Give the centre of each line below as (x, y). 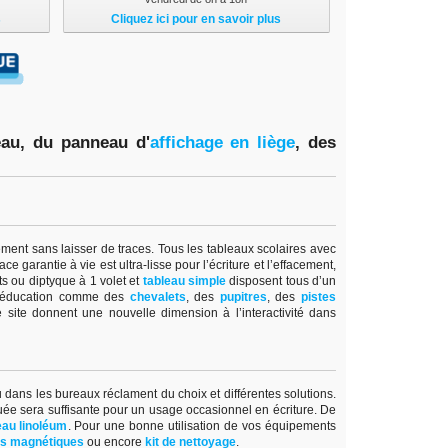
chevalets (157, 297)
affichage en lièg (218, 142)
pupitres (243, 297)
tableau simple (184, 281)
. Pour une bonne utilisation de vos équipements (202, 426)
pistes (319, 297)
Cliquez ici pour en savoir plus (196, 19)
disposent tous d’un (283, 281)
